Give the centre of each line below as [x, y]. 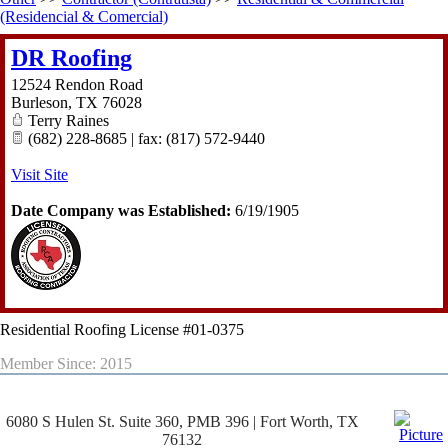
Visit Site [39, 175]
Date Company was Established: [121, 211]
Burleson [39, 103]
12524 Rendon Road [77, 85]
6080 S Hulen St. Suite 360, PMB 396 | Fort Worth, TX [182, 422]
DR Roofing [71, 58]
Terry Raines [66, 121]
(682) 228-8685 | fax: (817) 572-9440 [144, 139]
